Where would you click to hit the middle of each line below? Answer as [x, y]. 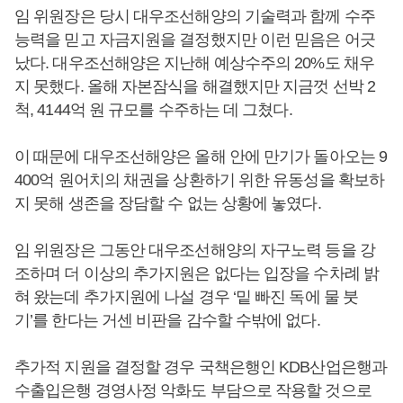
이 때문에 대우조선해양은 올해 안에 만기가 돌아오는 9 [201, 157]
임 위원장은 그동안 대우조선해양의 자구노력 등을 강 [195, 250]
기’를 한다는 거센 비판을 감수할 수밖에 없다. [167, 320]
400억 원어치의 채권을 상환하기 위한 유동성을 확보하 [200, 180]
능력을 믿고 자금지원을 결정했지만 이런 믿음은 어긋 [195, 40]
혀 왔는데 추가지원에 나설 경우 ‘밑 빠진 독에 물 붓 [187, 297]
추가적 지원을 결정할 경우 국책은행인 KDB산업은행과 [201, 367]
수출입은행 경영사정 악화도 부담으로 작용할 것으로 [193, 390]
